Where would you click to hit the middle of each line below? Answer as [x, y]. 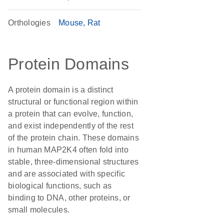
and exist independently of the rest [71, 126]
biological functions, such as [60, 186]
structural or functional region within [73, 102]
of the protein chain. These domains [73, 138]
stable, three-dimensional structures [73, 162]
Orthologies [29, 23]
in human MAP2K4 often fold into [68, 150]
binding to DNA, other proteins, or [69, 198]
